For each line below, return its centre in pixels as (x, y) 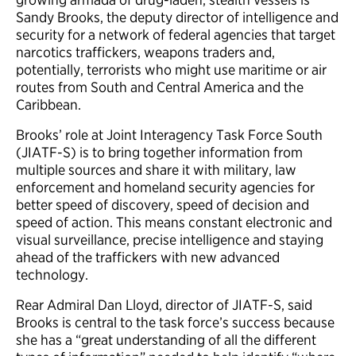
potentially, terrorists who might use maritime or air (171, 70)
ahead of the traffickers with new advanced (148, 257)
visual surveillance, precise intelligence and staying (170, 240)
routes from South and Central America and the (160, 87)
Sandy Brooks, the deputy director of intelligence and (177, 17)
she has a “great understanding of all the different (166, 340)
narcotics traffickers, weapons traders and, (145, 52)
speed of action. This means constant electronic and (174, 222)
